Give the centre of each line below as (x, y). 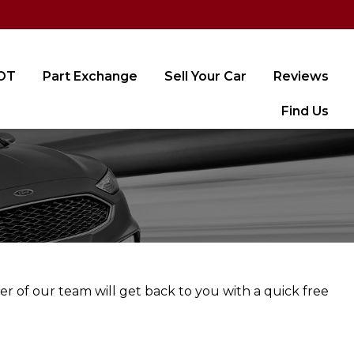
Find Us (305, 111)
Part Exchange (90, 76)
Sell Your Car (205, 76)
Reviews (301, 76)
